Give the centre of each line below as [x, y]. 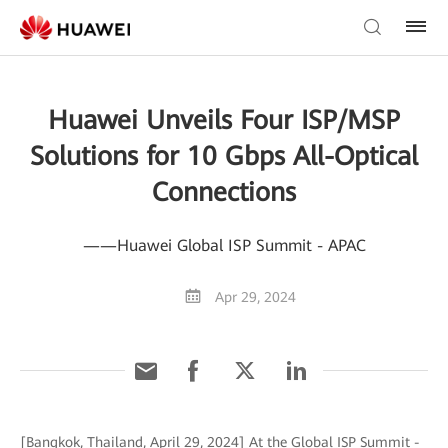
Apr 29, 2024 [255, 297]
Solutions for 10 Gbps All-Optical [224, 156]
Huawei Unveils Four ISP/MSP [224, 120]
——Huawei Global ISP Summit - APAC [224, 245]
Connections [224, 192]
